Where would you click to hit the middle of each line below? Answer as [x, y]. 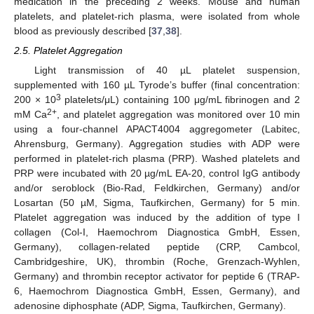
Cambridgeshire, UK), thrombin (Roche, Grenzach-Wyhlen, [157, 261]
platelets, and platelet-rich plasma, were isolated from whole [157, 16]
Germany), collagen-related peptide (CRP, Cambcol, [157, 246]
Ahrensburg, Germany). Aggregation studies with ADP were [157, 143]
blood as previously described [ [83, 30]
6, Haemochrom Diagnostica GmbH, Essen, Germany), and [157, 291]
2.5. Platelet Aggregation [68, 50]
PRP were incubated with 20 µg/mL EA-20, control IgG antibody [157, 173]
